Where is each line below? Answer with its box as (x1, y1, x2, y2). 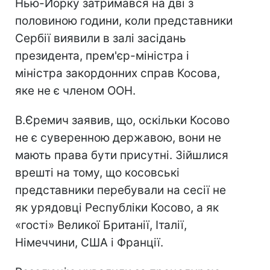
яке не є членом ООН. (15, 84, 136, 98)
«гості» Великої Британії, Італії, (15, 218, 187, 232)
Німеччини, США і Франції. (15, 236, 163, 250)
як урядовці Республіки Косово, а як (15, 201, 219, 215)
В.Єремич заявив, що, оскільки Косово (15, 113, 230, 127)
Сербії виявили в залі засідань (15, 31, 186, 45)
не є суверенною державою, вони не (15, 131, 221, 145)
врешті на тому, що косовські (15, 166, 180, 180)
